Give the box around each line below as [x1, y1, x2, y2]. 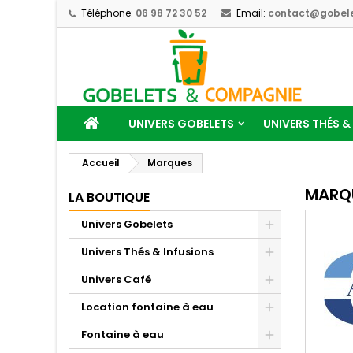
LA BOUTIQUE [69, 188, 150, 206]
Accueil [82, 156, 120, 169]
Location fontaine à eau [81, 299, 214, 314]
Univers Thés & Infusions [81, 244, 214, 259]
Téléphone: [81, 6, 133, 20]
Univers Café [81, 272, 151, 287]
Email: [236, 6, 266, 20]
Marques [147, 156, 192, 169]
